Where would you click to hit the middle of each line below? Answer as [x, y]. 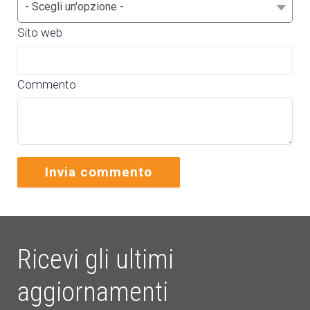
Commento [47, 84]
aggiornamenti [93, 292]
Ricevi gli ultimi [95, 259]
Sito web [40, 32]
